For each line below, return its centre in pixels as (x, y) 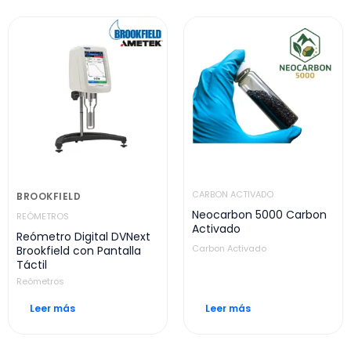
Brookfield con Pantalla (79, 251)
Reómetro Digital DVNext (83, 237)
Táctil (32, 265)
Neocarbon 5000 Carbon (259, 215)
